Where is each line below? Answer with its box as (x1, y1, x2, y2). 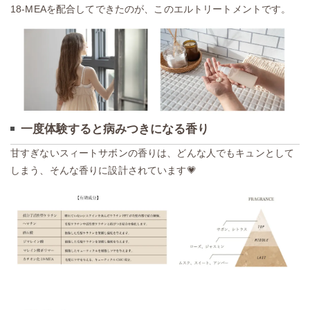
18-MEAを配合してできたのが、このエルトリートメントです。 (10, 3, 291, 15)
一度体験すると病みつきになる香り (21, 122, 209, 136)
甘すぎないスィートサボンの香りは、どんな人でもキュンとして (10, 147, 295, 159)
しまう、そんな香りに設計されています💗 (10, 165, 197, 176)
